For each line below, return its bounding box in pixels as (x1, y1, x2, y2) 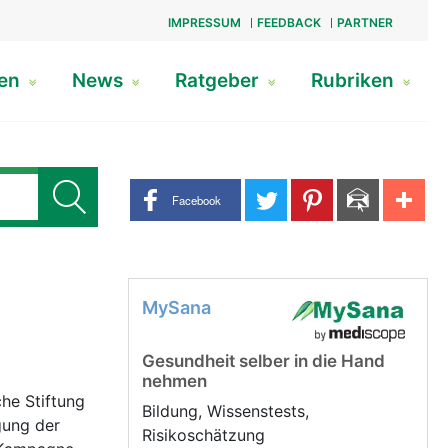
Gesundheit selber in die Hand (142, 351, 385, 371)
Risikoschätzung (142, 425, 270, 445)
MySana (142, 297, 211, 318)
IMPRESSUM (167, 15, 241, 30)
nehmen (142, 371, 207, 391)
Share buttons (127, 179, 233, 200)
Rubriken (310, 69, 399, 92)
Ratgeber (174, 69, 264, 92)
